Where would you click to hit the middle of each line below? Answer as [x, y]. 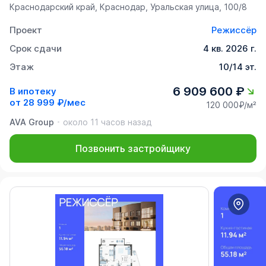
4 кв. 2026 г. [230, 48]
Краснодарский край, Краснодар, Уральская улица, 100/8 [128, 7]
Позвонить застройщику [133, 148]
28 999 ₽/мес [54, 102]
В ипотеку [33, 91]
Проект [26, 30]
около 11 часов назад [107, 122]
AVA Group [32, 122]
